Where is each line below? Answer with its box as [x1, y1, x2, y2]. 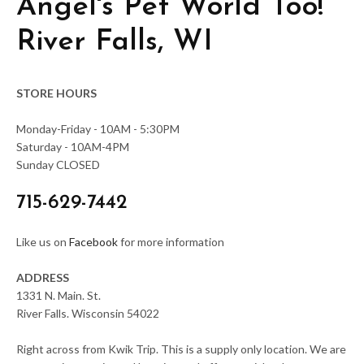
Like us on [16, 235, 69, 249]
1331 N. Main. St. [16, 288, 101, 302]
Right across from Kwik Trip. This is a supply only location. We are [16, 342, 346, 356]
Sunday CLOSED [16, 158, 100, 171]
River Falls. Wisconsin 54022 [16, 306, 159, 320]
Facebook [69, 235, 118, 249]
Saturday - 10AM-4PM [16, 140, 129, 154]
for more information [118, 235, 224, 249]
